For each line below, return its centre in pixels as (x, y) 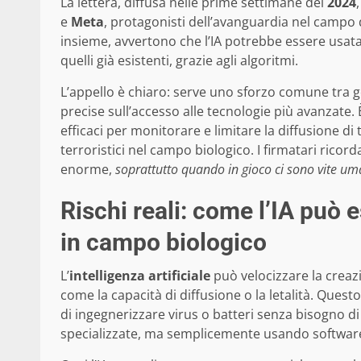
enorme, (88, 169)
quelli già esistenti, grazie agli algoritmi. (179, 60)
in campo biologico (164, 242)
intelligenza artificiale (140, 275)
